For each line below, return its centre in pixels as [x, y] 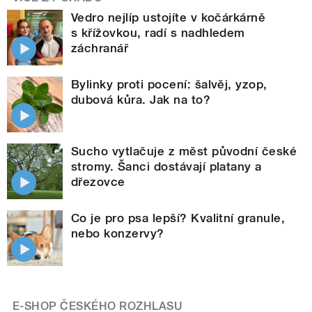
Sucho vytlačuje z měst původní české [184, 151]
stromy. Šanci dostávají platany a [166, 166]
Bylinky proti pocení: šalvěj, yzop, [169, 84]
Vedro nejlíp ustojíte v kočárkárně [169, 17]
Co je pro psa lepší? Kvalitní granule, [178, 218]
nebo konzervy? [118, 233]
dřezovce [98, 181]
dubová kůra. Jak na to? [141, 99]
